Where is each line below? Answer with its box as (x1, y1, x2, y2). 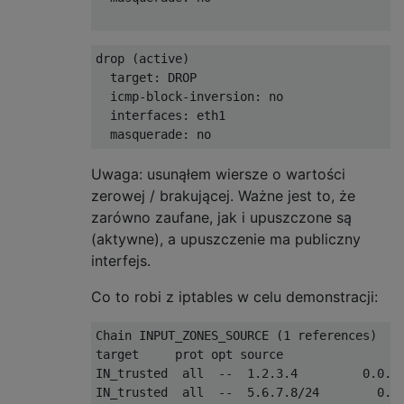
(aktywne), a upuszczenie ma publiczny (91, 229, 361, 248)
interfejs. (91, 251, 151, 270)
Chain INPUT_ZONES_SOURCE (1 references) (96, 327, 377, 343)
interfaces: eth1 (96, 107, 225, 123)
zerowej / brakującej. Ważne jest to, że (91, 186, 355, 205)
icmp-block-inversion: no (96, 88, 283, 104)
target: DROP (96, 69, 197, 85)
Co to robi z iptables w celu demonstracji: (91, 287, 378, 306)
